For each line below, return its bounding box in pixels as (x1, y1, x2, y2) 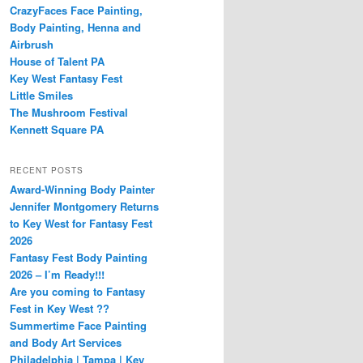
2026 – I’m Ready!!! (10, 266, 105, 282)
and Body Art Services (10, 334, 122, 350)
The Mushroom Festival (10, 105, 128, 121)
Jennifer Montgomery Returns (10, 198, 159, 214)
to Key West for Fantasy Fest (10, 215, 152, 231)
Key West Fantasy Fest (10, 70, 122, 87)
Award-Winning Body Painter (10, 181, 155, 197)
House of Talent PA (10, 53, 105, 70)
